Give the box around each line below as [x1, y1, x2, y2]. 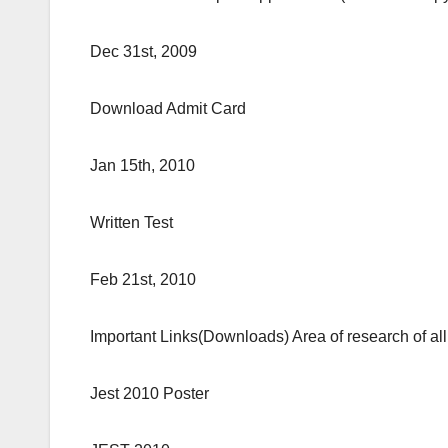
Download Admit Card [90, 100, 246, 118]
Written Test [90, 214, 173, 232]
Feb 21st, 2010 [90, 271, 196, 289]
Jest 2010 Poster [90, 385, 209, 403]
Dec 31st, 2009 [90, 43, 197, 61]
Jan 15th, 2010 [90, 157, 195, 175]
